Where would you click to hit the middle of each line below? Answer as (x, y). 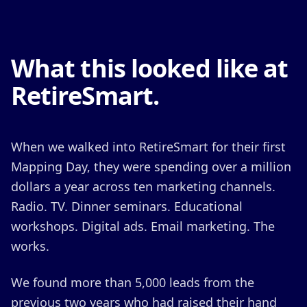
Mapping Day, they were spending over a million (151, 167)
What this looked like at (150, 68)
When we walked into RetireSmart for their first (148, 147)
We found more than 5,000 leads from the (133, 282)
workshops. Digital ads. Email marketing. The (143, 226)
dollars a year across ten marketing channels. (143, 186)
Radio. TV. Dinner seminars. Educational (127, 206)
